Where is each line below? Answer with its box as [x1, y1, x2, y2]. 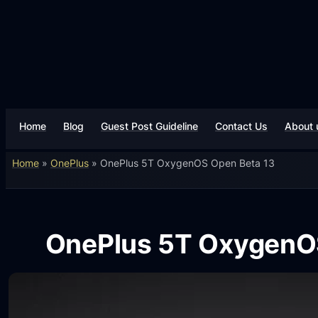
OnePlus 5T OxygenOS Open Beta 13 [99, 156, 275, 169]
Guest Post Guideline [101, 119, 199, 132]
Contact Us [215, 119, 268, 132]
